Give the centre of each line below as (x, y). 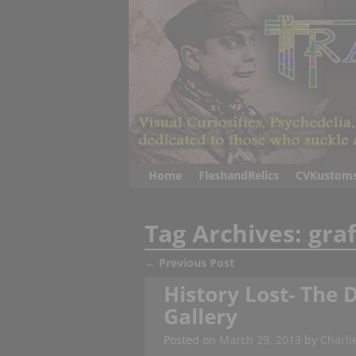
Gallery (200, 316)
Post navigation (213, 278)
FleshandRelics (238, 176)
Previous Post (197, 262)
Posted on (191, 340)
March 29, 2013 (260, 340)
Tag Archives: (227, 234)
